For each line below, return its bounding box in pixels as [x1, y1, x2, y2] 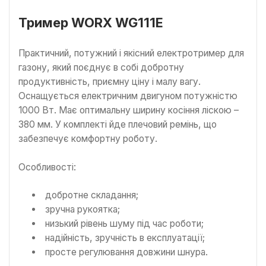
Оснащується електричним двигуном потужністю [18, 90, 237, 102]
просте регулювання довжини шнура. [45, 246, 208, 258]
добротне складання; [45, 189, 138, 201]
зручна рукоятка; [45, 204, 120, 216]
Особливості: [18, 161, 76, 173]
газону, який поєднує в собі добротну [18, 62, 184, 74]
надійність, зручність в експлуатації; [45, 232, 205, 244]
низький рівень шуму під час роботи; [45, 218, 204, 230]
